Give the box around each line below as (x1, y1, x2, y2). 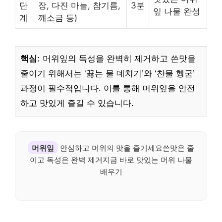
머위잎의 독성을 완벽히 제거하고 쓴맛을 (40, 54, 196, 64)
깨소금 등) (38, 13, 77, 23)
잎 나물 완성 (153, 6, 200, 17)
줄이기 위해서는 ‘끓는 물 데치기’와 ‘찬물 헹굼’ (20, 69, 195, 79)
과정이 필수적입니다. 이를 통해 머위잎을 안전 (20, 84, 195, 94)
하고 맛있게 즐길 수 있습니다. (20, 99, 134, 109)
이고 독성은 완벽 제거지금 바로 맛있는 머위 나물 (30, 155, 192, 165)
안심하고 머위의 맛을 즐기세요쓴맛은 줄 (58, 143, 194, 153)
